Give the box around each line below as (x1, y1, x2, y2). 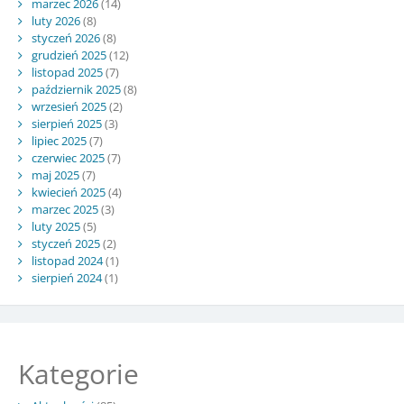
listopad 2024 (31, 252, 103, 269)
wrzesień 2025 (31, 97, 106, 115)
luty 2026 (31, 12, 80, 29)
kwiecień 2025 (31, 183, 106, 200)
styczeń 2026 (31, 29, 100, 46)
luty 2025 (31, 217, 80, 234)
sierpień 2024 (31, 269, 102, 286)
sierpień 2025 (31, 115, 102, 132)
